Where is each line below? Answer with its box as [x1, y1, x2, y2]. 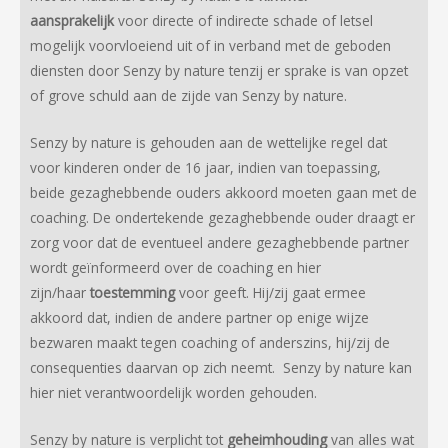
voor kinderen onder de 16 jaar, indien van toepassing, [30, 158, 381, 178]
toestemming [90, 283, 179, 303]
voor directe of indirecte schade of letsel [114, 11, 373, 31]
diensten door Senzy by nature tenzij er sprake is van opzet [30, 61, 408, 81]
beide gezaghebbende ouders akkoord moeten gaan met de [30, 183, 417, 203]
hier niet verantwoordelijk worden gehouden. [30, 383, 321, 403]
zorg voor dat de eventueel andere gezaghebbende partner [30, 233, 409, 253]
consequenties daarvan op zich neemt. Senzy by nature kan [30, 358, 412, 378]
